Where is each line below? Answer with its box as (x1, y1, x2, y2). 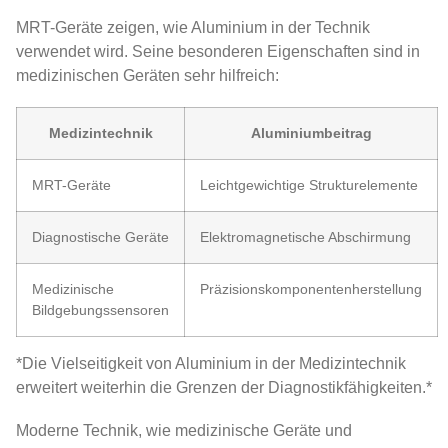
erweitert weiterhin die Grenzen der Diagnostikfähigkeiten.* (16, 379, 432, 397)
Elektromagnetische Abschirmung (200, 229, 411, 246)
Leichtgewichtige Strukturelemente (200, 177, 418, 194)
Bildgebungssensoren (32, 302, 169, 319)
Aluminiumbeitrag (250, 125, 372, 142)
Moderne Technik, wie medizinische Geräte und (16, 422, 352, 440)
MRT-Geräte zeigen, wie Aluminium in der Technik (16, 18, 370, 36)
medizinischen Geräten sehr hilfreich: (16, 66, 279, 84)
